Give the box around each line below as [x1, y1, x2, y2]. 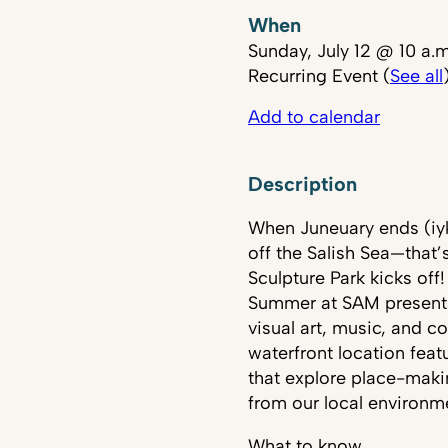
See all [390, 65, 443, 87]
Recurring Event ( [248, 65, 390, 87]
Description [248, 172, 357, 196]
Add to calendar [248, 106, 380, 128]
